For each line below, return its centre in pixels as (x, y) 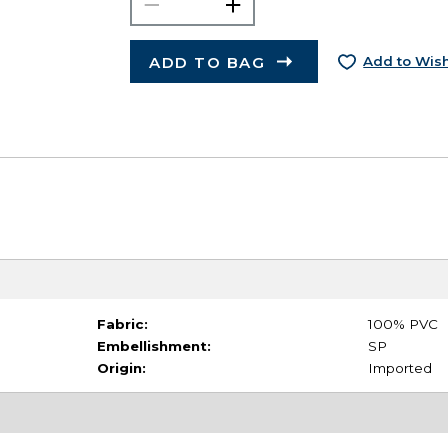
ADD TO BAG (207, 62)
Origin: (121, 367)
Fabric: (122, 323)
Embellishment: (153, 345)
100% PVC (402, 323)
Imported (399, 367)
